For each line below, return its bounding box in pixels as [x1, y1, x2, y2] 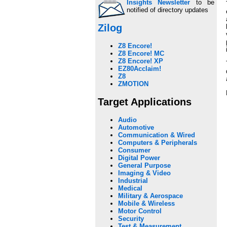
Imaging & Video [118, 169, 171, 177]
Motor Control [118, 207, 162, 215]
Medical [118, 184, 142, 193]
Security [118, 215, 144, 223]
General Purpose [118, 162, 171, 170]
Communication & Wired [118, 131, 195, 139]
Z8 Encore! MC [118, 50, 164, 58]
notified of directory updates [127, 6, 208, 14]
